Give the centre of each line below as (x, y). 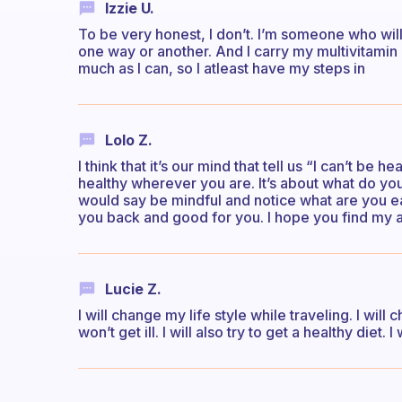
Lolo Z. (129, 140)
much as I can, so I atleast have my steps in (222, 68)
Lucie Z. (133, 289)
